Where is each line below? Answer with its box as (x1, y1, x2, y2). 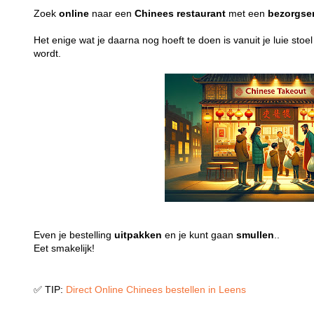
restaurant (177, 8, 226, 19)
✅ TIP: (34, 284, 67, 295)
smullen (236, 229, 275, 240)
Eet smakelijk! (34, 243, 95, 254)
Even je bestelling (34, 229, 115, 240)
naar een (89, 8, 135, 19)
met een (226, 8, 268, 19)
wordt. (34, 48, 64, 59)
